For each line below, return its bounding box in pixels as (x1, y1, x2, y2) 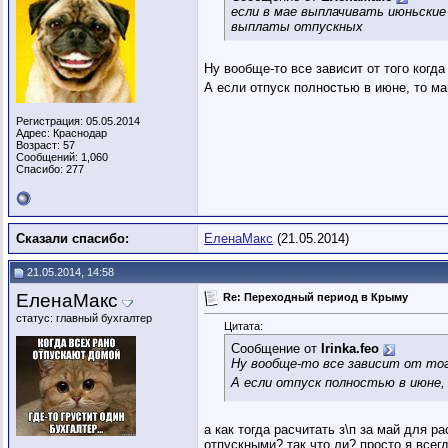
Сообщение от (231, 341, 321, 357)
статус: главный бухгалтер (16, 312, 152, 324)
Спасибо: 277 (16, 163, 84, 175)
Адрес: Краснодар (16, 127, 107, 139)
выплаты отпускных (231, 19, 363, 35)
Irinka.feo (321, 341, 379, 357)
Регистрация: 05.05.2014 (16, 115, 140, 127)
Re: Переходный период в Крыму (223, 290, 408, 303)
